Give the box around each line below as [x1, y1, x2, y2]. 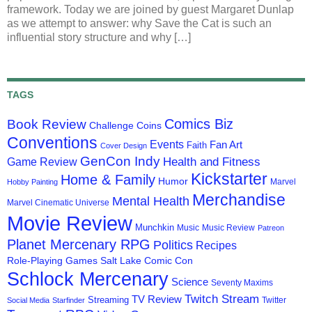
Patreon [258, 223, 284, 232]
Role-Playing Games [7, 254, 97, 266]
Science [171, 276, 208, 288]
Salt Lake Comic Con [100, 254, 193, 266]
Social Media [7, 295, 49, 304]
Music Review [202, 222, 255, 233]
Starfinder [52, 295, 85, 304]
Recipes [196, 239, 237, 251]
